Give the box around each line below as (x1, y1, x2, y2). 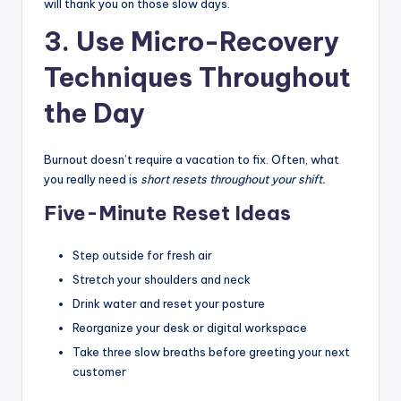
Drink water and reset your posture (73, 296, 265, 311)
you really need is (44, 172, 141, 187)
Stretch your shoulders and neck (73, 272, 251, 287)
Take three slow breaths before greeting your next (73, 345, 350, 360)
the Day (44, 97, 145, 131)
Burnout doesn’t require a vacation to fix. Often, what (44, 152, 339, 167)
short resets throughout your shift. (141, 172, 326, 187)
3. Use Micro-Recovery (44, 25, 339, 59)
